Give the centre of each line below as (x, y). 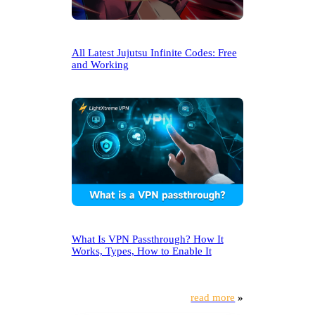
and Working (100, 64)
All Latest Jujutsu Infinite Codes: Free (154, 52)
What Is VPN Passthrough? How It (147, 239)
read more (213, 297)
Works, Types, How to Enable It (141, 251)
